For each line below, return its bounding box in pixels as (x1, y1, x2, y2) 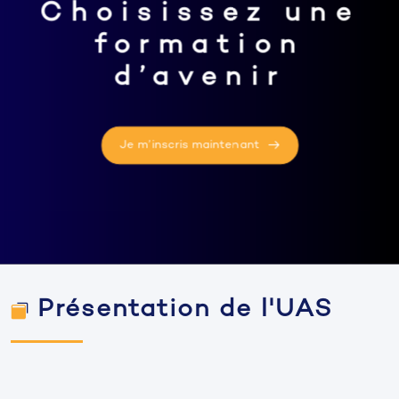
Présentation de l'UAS (37, 297, 333, 324)
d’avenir (113, 64, 286, 94)
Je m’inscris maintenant (119, 139, 264, 152)
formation (94, 32, 305, 61)
